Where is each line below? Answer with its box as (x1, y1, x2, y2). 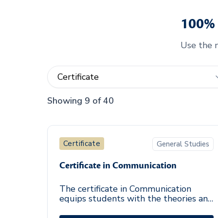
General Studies (157, 139, 210, 149)
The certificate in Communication (59, 183, 191, 195)
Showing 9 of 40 (47, 95, 114, 107)
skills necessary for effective (59, 202, 171, 214)
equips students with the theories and (59, 193, 213, 204)
